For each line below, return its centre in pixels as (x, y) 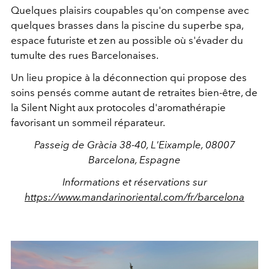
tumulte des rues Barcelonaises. (85, 55)
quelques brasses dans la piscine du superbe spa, (127, 25)
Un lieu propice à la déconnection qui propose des (129, 77)
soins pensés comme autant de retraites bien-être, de (134, 92)
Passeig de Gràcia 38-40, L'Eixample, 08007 (134, 144)
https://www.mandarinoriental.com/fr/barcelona (134, 197)
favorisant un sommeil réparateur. (88, 122)
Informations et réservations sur (134, 182)
